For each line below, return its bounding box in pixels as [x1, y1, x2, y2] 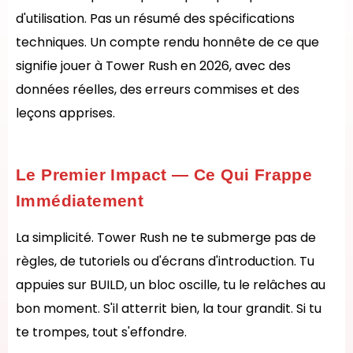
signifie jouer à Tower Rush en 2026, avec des [16, 57, 291, 75]
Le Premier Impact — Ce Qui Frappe [16, 165, 313, 184]
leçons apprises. [16, 104, 115, 122]
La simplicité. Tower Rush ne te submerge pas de [16, 229, 316, 247]
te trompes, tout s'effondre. [16, 323, 187, 341]
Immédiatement [16, 191, 144, 210]
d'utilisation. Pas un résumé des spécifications [16, 9, 295, 28]
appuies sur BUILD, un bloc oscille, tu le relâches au [16, 276, 325, 294]
